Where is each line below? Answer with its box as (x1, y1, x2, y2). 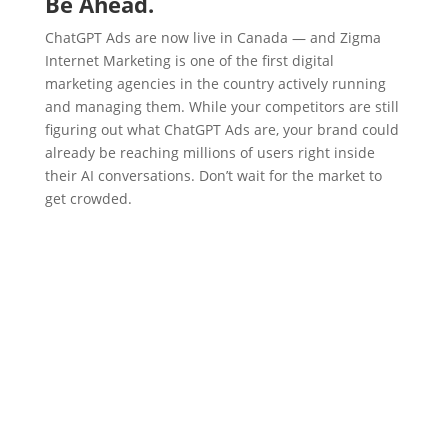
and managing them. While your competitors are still (44, 97, 399, 117)
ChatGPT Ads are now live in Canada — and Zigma (44, 28, 381, 48)
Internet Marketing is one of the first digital (44, 51, 334, 71)
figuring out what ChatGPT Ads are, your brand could (44, 120, 399, 140)
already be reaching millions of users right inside (44, 143, 375, 163)
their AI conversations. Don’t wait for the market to (44, 166, 382, 186)
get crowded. (44, 189, 132, 209)
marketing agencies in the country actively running (44, 74, 386, 94)
